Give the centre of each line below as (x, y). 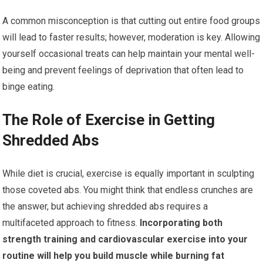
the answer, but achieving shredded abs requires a (105, 206)
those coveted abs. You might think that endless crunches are (128, 190)
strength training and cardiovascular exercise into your (125, 239)
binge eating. (29, 86)
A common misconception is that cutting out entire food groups (131, 21)
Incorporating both (180, 222)
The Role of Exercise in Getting (109, 119)
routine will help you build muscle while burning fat (114, 255)
